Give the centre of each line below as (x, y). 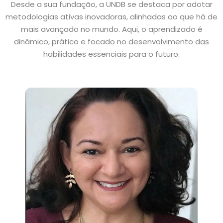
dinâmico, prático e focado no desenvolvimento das (111, 42)
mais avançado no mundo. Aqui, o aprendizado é (111, 29)
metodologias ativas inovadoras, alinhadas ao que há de (111, 17)
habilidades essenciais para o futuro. (111, 54)
